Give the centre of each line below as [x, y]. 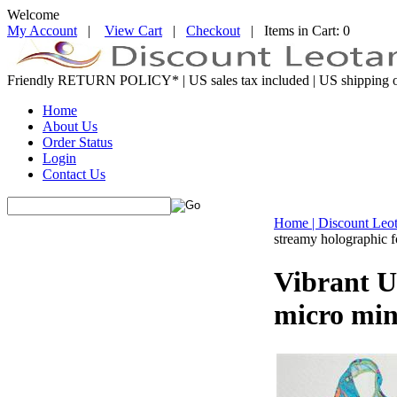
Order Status [78, 142]
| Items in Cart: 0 [295, 31]
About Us [70, 126]
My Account [42, 31]
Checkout [213, 31]
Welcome [33, 15]
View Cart [133, 31]
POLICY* [149, 80]
